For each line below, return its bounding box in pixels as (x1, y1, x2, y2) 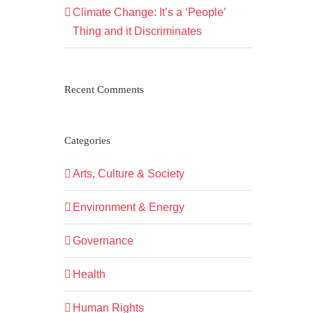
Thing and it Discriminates (72, 25, 202, 38)
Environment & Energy (72, 201, 184, 214)
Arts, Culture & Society (72, 168, 184, 180)
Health (72, 268, 105, 281)
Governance (72, 235, 133, 247)
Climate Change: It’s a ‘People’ (72, 6, 226, 19)
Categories (64, 135, 110, 147)
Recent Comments (64, 84, 144, 96)
